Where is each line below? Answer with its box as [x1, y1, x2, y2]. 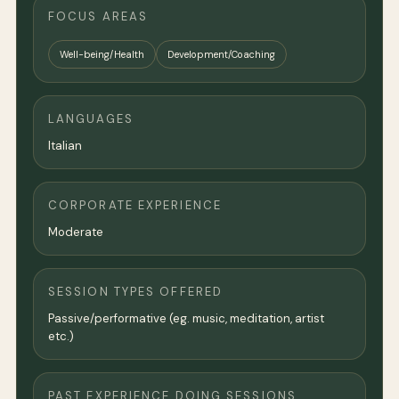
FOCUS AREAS [48, 9, 149, 25]
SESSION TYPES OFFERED [48, 284, 224, 300]
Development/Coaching [167, 47, 275, 61]
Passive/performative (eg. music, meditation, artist [48, 311, 324, 327]
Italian [48, 138, 82, 154]
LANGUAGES [48, 111, 134, 127]
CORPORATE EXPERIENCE [48, 198, 222, 214]
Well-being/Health [60, 47, 144, 61]
